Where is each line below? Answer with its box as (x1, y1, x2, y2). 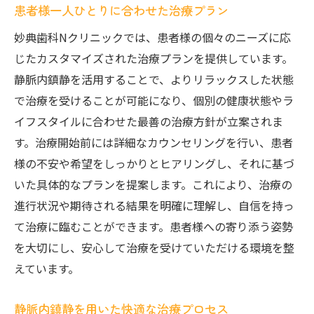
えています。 (14, 260, 79, 277)
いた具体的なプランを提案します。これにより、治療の (14, 176, 292, 193)
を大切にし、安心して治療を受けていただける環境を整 (14, 239, 294, 256)
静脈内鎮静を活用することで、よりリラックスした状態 (14, 71, 294, 88)
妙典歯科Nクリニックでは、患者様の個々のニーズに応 (14, 29, 291, 46)
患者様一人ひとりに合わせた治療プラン (14, 1, 228, 19)
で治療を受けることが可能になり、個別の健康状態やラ (14, 92, 294, 109)
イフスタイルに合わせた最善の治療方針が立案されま (14, 113, 283, 130)
